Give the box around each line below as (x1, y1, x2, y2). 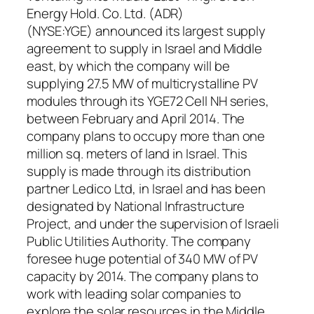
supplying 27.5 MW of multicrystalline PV (27, 74, 258, 93)
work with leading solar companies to (27, 285, 242, 303)
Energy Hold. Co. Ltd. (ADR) (27, 4, 184, 23)
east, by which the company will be (27, 57, 230, 76)
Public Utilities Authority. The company (27, 232, 252, 251)
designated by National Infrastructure (27, 197, 245, 216)
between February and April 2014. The (27, 109, 245, 128)
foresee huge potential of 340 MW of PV (27, 250, 259, 268)
